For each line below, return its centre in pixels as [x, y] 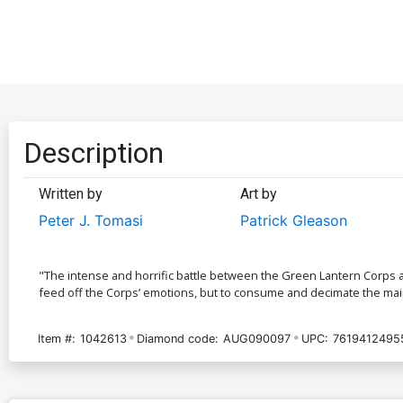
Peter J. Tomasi [91, 220]
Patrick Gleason [293, 220]
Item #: [57, 338]
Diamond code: [178, 338]
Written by [71, 193]
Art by [258, 193]
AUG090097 [257, 338]
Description [94, 152]
